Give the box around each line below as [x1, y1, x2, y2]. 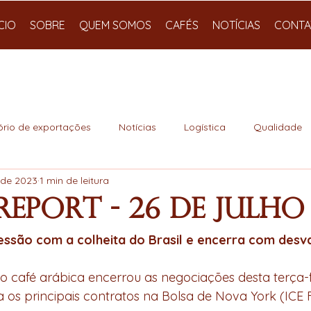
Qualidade [253, 120, 302, 133]
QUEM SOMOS [79, 18, 151, 32]
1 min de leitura [40, 174, 109, 187]
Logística [184, 120, 226, 133]
